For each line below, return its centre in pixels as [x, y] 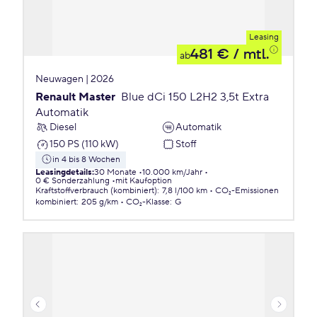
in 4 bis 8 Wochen [86, 160]
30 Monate [115, 172]
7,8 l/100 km [185, 191]
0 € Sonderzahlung [73, 181]
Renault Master [75, 97]
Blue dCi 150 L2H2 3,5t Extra [195, 97]
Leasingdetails [64, 172]
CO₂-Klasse [148, 202]
